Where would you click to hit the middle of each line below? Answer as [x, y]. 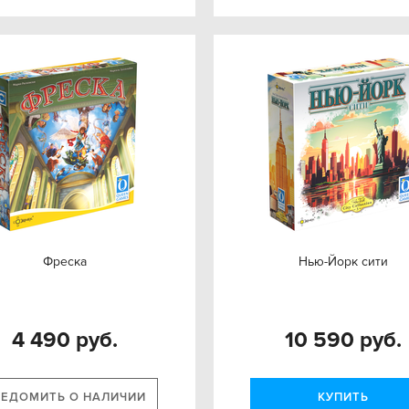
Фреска [65, 262]
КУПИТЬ [343, 397]
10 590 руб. [344, 340]
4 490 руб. [65, 340]
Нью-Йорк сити [344, 262]
